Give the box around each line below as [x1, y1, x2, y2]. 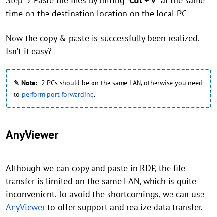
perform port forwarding [22, 90, 94, 99]
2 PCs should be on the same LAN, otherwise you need [37, 78, 202, 87]
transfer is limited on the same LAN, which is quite [6, 175, 196, 186]
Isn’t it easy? [6, 46, 57, 57]
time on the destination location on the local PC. [6, 8, 190, 19]
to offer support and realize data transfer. [45, 201, 202, 213]
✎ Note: [14, 78, 37, 87]
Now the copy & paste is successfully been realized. [6, 32, 199, 44]
